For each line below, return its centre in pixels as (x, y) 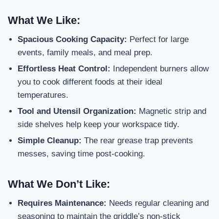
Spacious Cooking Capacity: (72, 39)
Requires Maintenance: (62, 203)
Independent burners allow (160, 68)
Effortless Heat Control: (64, 68)
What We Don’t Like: (59, 184)
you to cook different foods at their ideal (90, 82)
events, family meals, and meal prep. (85, 52)
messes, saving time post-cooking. (81, 154)
